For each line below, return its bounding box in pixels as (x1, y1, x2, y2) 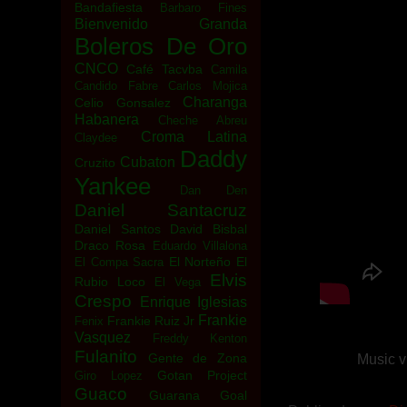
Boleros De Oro (74, 34, 247, 59)
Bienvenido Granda (74, 16, 247, 32)
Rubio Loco (74, 274, 145, 289)
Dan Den (179, 184, 247, 197)
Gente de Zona (147, 351, 248, 365)
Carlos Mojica (168, 79, 248, 93)
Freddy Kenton (152, 332, 247, 345)
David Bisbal (170, 222, 248, 236)
